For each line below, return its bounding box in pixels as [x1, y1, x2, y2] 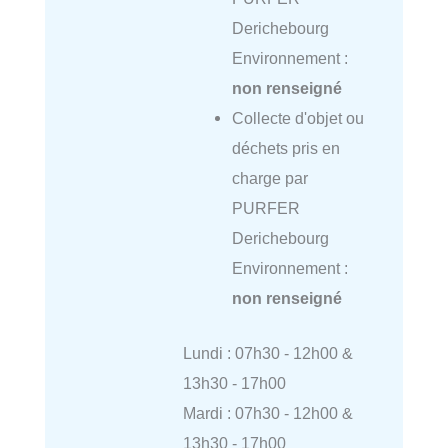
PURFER [231, 199, 300, 218]
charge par [231, 169, 308, 188]
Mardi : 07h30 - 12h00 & [182, 403, 353, 422]
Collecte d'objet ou [231, 109, 364, 128]
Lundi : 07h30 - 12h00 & [182, 343, 353, 362]
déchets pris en [231, 139, 340, 158]
